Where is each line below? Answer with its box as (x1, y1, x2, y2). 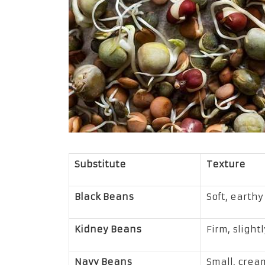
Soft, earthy (206, 190, 263, 202)
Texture (206, 158, 245, 170)
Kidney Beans (74, 223, 141, 235)
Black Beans (74, 190, 134, 202)
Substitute (74, 158, 126, 170)
